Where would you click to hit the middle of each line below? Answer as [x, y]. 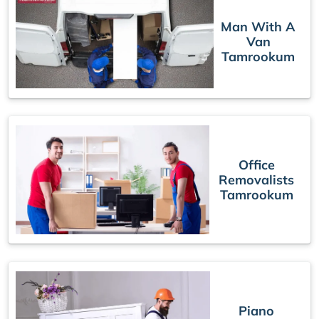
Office [256, 165]
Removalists [257, 180]
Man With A [258, 27]
